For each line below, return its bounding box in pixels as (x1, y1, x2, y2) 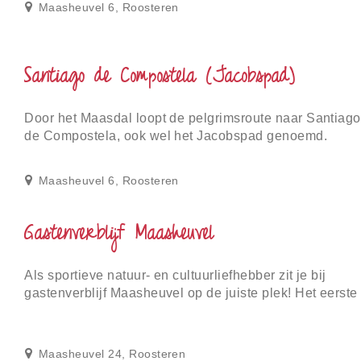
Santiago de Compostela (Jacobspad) (24, 60, 295, 96)
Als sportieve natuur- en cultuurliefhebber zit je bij (24, 268, 326, 283)
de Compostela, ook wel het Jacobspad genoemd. (24, 129, 328, 143)
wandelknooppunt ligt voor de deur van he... (24, 304, 291, 318)
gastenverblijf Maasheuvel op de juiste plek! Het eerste (24, 286, 358, 301)
